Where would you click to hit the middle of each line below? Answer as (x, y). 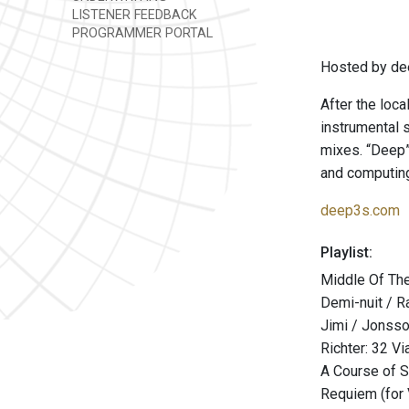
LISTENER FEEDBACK (133, 15)
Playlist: (346, 252)
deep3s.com (360, 210)
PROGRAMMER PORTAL (141, 33)
